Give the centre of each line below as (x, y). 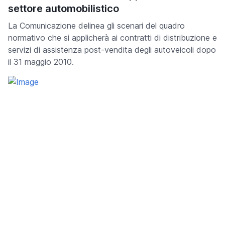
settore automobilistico (64, 8)
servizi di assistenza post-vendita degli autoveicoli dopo (112, 49)
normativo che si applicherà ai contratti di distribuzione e (113, 37)
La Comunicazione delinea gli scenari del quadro (96, 25)
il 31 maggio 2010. (41, 62)
